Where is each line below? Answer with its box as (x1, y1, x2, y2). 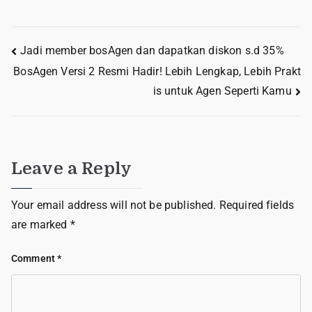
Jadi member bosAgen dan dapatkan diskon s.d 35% (20, 44, 284, 58)
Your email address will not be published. (11, 198, 217, 212)
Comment (11, 252, 58, 264)
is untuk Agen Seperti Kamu (153, 84, 292, 98)
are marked (11, 217, 70, 231)
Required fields (219, 198, 295, 212)
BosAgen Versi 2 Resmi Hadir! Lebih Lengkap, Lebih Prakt (13, 64, 301, 78)
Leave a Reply (11, 158, 132, 178)
